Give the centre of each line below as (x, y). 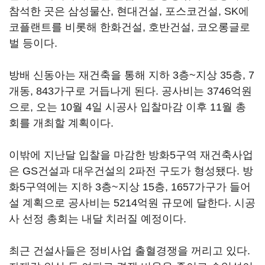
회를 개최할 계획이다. (61, 123)
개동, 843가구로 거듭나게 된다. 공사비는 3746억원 (130, 91)
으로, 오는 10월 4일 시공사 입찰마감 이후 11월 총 (127, 107)
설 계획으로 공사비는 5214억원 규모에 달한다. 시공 (132, 203)
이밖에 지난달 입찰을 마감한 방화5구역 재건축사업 (131, 155)
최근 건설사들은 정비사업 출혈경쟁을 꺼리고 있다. (130, 251)
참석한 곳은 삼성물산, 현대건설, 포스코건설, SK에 (129, 11)
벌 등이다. (33, 43)
